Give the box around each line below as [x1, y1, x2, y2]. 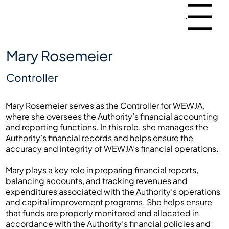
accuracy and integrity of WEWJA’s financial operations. [6, 143, 219, 154]
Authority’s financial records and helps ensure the [6, 132, 194, 143]
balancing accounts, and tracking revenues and [6, 175, 188, 186]
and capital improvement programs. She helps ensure [6, 196, 213, 208]
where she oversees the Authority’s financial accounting [6, 110, 219, 122]
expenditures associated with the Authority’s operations [6, 186, 221, 197]
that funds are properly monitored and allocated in [6, 207, 199, 218]
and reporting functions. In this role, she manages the [6, 121, 209, 132]
